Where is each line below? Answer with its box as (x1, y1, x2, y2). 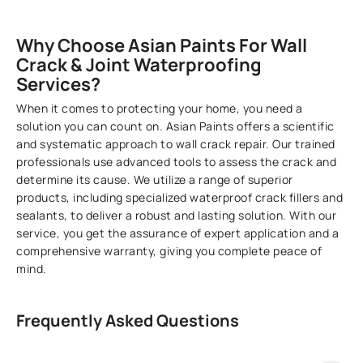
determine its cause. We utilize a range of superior (16, 172, 293, 188)
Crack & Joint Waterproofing (16, 53, 263, 78)
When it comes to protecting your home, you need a (16, 100, 303, 117)
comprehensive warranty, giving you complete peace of (16, 243, 322, 259)
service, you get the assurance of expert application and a (16, 225, 340, 241)
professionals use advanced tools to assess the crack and (16, 154, 337, 170)
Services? (16, 72, 101, 97)
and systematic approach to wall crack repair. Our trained (16, 136, 335, 152)
